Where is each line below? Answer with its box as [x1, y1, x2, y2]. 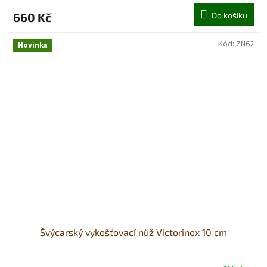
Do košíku [212, 10, 247, 20]
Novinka [18, 39, 48, 51]
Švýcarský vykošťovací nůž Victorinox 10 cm [40, 226, 227, 238]
